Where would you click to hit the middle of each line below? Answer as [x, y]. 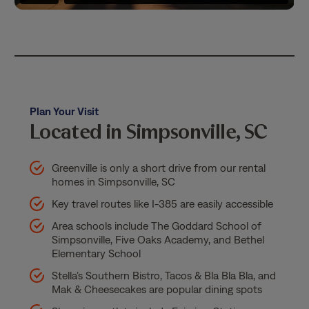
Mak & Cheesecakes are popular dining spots [157, 289]
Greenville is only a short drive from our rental [158, 168]
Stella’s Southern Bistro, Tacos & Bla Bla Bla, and [163, 276]
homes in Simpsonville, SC [113, 182]
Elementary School [97, 253]
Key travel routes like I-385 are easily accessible [162, 204]
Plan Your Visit [64, 111]
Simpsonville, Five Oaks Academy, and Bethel [158, 240]
